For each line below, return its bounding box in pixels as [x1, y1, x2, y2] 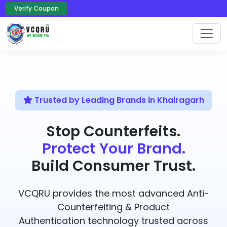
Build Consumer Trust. [31, 156, 196, 176]
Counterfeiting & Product [57, 201, 170, 213]
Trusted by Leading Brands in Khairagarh [32, 94, 204, 106]
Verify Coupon [14, 4, 59, 13]
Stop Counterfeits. [47, 121, 180, 141]
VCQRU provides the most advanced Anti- [18, 187, 209, 200]
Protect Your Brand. [42, 138, 185, 159]
